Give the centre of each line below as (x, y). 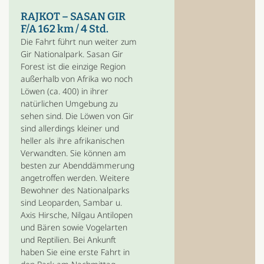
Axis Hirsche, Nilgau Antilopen (76, 215)
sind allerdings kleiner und (70, 128)
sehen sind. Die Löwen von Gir (77, 116)
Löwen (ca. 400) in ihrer (64, 91)
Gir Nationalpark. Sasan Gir (72, 54)
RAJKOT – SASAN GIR (73, 16)
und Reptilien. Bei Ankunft (68, 240)
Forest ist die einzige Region (73, 66)
